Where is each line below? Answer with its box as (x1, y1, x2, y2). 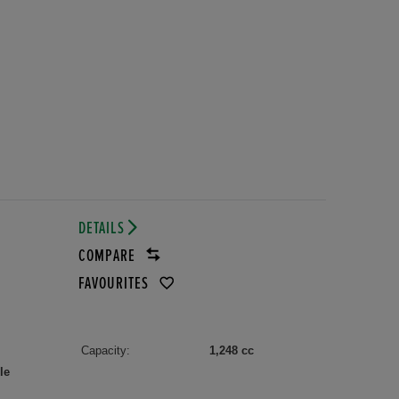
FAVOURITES (77, 275, 152, 293)
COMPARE (77, 248, 139, 265)
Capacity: (80, 344, 130, 358)
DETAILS (77, 220, 128, 238)
